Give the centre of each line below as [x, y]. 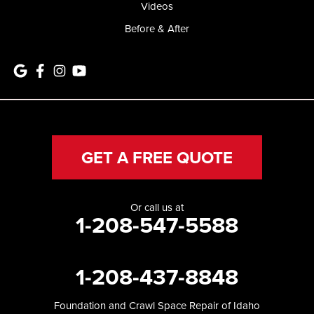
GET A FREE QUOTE [157, 157]
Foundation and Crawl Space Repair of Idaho [157, 305]
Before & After [157, 28]
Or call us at [157, 207]
